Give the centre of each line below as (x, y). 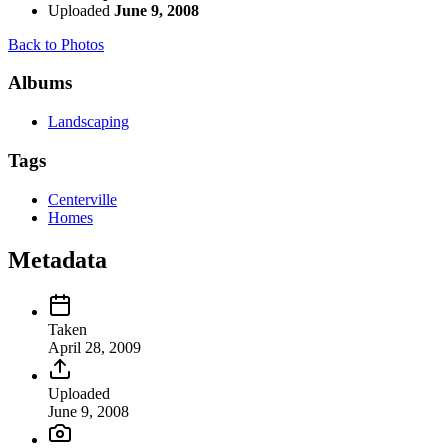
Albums (40, 83)
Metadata (57, 259)
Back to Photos (56, 44)
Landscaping (88, 122)
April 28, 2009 (94, 348)
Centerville (82, 199)
